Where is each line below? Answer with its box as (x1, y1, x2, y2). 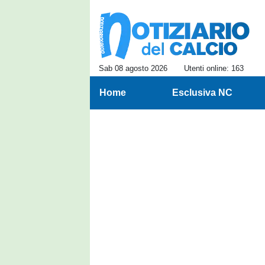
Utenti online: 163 (184, 64, 244, 73)
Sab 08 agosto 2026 (99, 64, 167, 73)
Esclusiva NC (172, 88, 232, 98)
